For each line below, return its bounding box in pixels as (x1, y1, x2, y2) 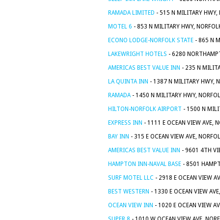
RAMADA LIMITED (108, 9, 155, 16)
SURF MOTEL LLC (108, 174, 154, 181)
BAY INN (108, 133, 129, 140)
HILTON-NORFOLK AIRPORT (108, 106, 182, 112)
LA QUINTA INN (108, 78, 148, 85)
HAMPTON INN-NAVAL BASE (108, 161, 181, 167)
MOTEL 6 (108, 23, 132, 30)
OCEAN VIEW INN (108, 202, 153, 209)
